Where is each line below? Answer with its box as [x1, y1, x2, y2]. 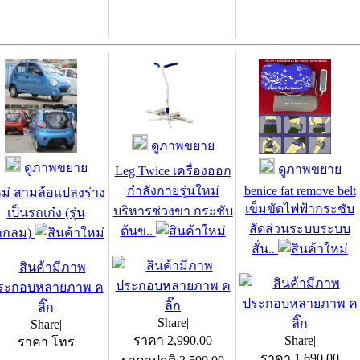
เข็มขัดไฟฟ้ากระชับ [245, 202, 354, 215]
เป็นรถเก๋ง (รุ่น [6, 206, 85, 219]
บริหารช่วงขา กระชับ [112, 204, 233, 218]
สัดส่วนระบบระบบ [249, 222, 350, 235]
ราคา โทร [17, 335, 75, 349]
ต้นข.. [120, 224, 156, 238]
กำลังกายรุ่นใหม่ [126, 184, 219, 198]
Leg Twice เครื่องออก [114, 164, 231, 178]
